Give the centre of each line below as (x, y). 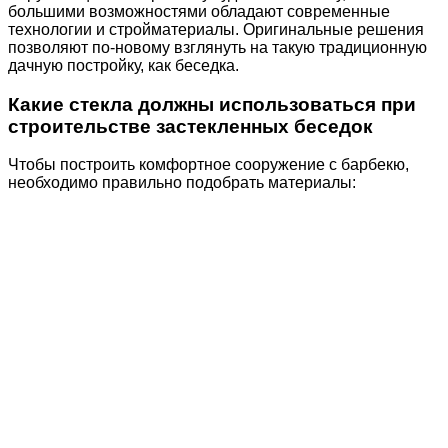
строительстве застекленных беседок (190, 126)
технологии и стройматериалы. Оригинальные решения (216, 29)
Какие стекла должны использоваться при (212, 104)
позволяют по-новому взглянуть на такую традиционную (217, 47)
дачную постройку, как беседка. (123, 65)
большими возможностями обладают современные (199, 11)
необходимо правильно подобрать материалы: (182, 183)
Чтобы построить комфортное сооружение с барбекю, (208, 165)
